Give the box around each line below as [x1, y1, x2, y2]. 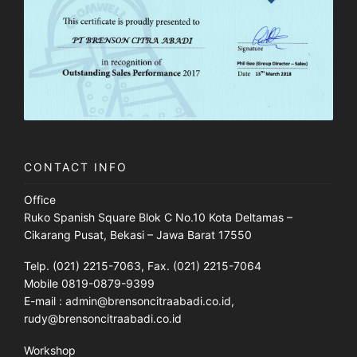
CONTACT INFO [24, 159, 127, 174]
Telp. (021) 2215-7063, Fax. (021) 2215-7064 [24, 259, 261, 273]
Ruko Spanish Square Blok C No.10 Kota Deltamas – [24, 210, 292, 224]
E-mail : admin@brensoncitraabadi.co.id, [24, 294, 234, 308]
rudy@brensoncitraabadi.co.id [24, 312, 182, 326]
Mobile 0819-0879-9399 [24, 277, 155, 291]
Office [24, 192, 56, 206]
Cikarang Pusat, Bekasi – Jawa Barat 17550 [24, 227, 252, 241]
